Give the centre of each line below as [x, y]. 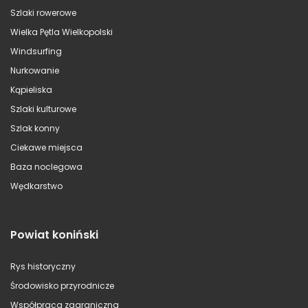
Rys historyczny [43, 266]
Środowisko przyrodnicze [62, 285]
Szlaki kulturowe [43, 109]
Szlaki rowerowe [43, 12]
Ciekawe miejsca [46, 147]
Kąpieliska [31, 89]
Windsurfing [36, 51]
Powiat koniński [54, 234]
